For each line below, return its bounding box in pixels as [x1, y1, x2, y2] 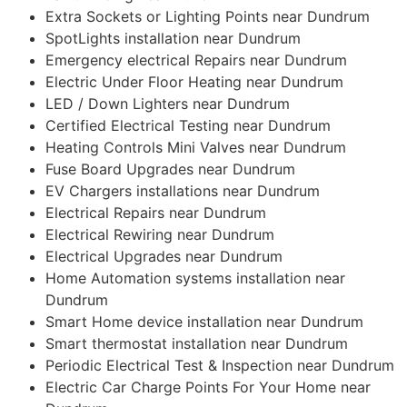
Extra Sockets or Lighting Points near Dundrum [45, 6, 370, 25]
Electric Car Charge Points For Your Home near [45, 377, 371, 396]
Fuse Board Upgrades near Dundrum [45, 159, 295, 178]
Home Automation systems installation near [45, 268, 345, 287]
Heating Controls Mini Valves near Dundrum [45, 137, 346, 156]
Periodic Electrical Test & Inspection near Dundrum [45, 355, 394, 374]
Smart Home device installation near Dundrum [45, 312, 363, 331]
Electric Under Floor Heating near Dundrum [45, 72, 343, 91]
